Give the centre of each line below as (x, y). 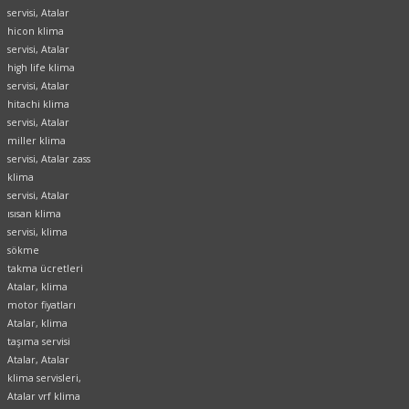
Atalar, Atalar (38, 360)
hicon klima (36, 31)
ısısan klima (34, 214)
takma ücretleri (45, 269)
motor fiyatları (42, 305)
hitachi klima (38, 105)
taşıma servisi (39, 342)
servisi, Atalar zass (49, 159)
